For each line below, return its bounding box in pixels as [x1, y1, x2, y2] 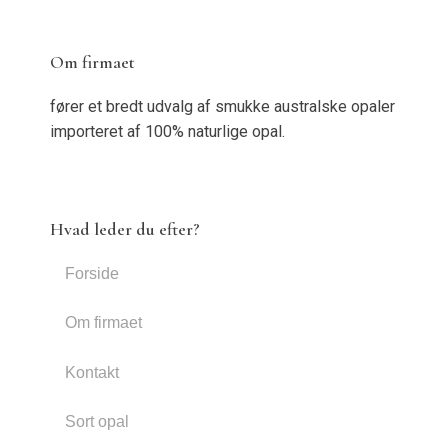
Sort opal [64, 413, 129, 431]
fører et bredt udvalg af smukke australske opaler [49, 96, 395, 116]
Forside [64, 264, 119, 282]
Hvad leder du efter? [49, 217, 200, 240]
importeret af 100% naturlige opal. [49, 121, 285, 141]
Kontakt [64, 363, 119, 381]
